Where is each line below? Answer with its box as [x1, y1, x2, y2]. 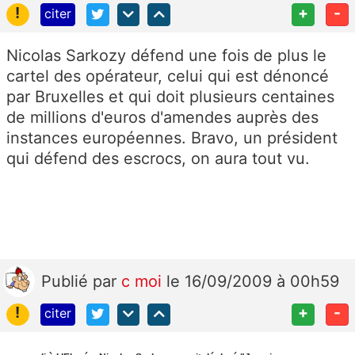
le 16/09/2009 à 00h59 [166, 271, 339, 291]
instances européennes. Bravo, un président [6, 128, 338, 147]
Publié [41, 271, 93, 291]
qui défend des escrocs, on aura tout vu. [6, 148, 310, 168]
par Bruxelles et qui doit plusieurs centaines [6, 86, 334, 106]
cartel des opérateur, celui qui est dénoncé [6, 66, 329, 86]
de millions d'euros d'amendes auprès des [6, 107, 319, 127]
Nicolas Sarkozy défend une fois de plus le [6, 45, 326, 65]
